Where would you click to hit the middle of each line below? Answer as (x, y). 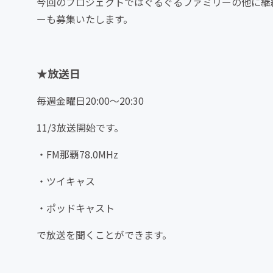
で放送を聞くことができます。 (104, 235)
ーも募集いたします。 (85, 19)
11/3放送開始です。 (80, 127)
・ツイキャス (66, 181)
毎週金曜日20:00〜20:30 (90, 101)
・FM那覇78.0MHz (77, 154)
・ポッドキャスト (76, 208)
